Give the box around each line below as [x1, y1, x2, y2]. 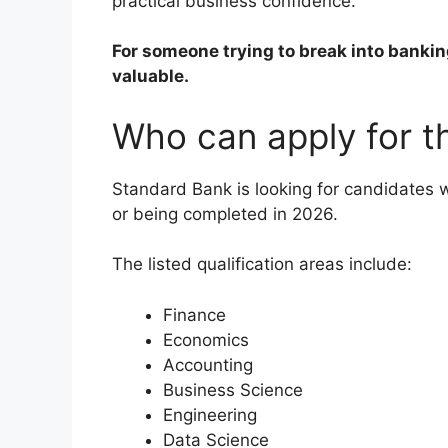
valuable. [112, 66, 189, 87]
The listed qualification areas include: [112, 254, 412, 275]
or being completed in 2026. [112, 203, 338, 224]
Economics [163, 329, 249, 350]
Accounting [163, 354, 253, 375]
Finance [163, 304, 226, 325]
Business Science [163, 379, 303, 400]
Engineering [163, 404, 257, 425]
